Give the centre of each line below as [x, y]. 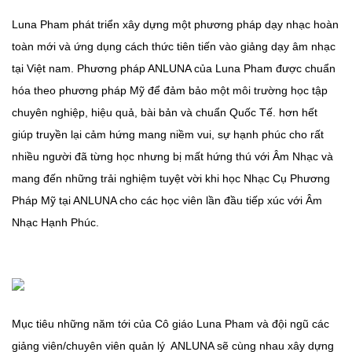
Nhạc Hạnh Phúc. [57, 222]
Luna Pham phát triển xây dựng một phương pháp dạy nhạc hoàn [175, 24]
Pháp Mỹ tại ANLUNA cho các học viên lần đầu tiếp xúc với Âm [167, 200]
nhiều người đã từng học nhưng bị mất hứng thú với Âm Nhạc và [172, 156]
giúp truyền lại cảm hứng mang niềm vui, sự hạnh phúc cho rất [168, 134]
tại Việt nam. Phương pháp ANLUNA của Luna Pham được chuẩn [174, 68]
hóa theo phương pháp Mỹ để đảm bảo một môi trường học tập [170, 90]
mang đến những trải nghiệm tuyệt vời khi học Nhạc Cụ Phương [171, 178]
